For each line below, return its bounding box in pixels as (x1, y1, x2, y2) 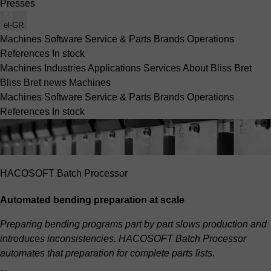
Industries (44, 62, 88, 73)
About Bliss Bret (183, 62, 252, 73)
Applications (88, 62, 143, 73)
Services (143, 62, 183, 73)
